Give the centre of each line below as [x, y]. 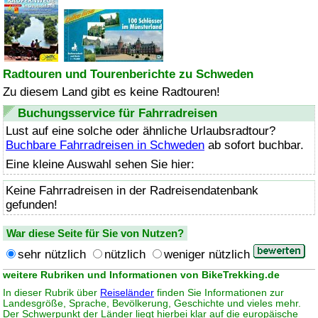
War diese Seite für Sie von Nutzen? [95, 234]
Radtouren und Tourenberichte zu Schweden [128, 75]
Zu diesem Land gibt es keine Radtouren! [111, 92]
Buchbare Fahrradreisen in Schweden [105, 146]
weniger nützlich [207, 255]
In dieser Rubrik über [51, 293]
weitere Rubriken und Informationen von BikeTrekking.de [141, 275]
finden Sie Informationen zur [219, 293]
